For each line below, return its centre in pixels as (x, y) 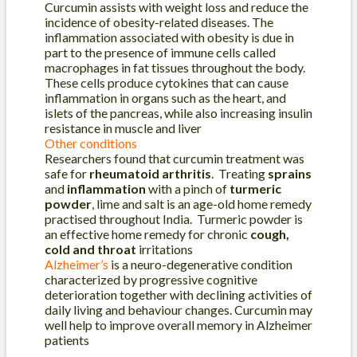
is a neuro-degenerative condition (202, 265)
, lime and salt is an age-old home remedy (202, 204)
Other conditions (91, 143)
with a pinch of (188, 189)
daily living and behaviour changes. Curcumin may (178, 310)
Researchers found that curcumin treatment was (175, 159)
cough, (270, 234)
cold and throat (90, 249)
